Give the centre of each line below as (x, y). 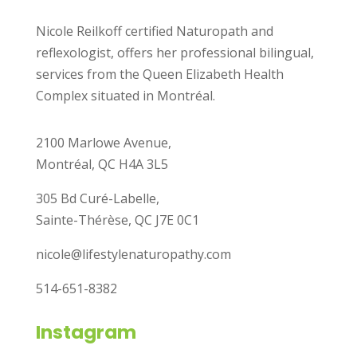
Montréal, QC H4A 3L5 (102, 165)
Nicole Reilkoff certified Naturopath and (154, 31)
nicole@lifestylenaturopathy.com (133, 255)
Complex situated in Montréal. (125, 96)
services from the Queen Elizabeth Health (159, 75)
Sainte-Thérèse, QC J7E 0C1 (117, 220)
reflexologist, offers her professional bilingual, (175, 53)
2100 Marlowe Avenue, (103, 143)
